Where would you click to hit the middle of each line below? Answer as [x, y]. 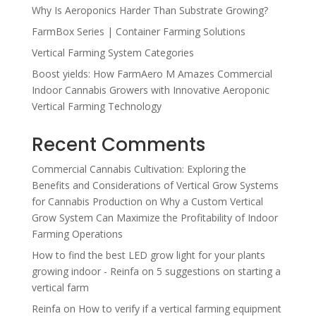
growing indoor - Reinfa [85, 271]
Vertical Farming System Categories [113, 53]
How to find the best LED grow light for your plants [148, 255]
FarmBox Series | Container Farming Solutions [138, 31]
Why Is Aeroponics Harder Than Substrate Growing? [150, 10]
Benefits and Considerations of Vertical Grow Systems [155, 185]
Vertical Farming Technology [96, 106]
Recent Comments [118, 145]
